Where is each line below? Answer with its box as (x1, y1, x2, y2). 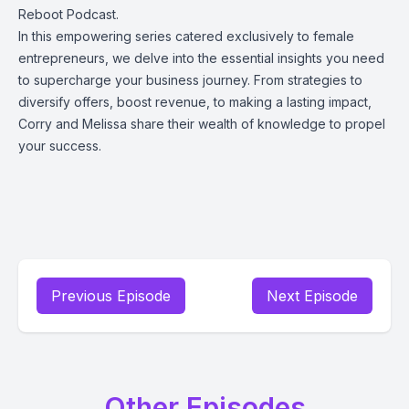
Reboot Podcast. (18, 6, 119, 22)
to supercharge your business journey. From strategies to (18, 72, 362, 88)
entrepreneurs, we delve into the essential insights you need (18, 50, 384, 66)
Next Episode (267, 287, 358, 305)
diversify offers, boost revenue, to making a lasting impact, (18, 94, 372, 110)
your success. (18, 138, 101, 153)
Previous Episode (51, 287, 171, 305)
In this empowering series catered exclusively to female (18, 28, 354, 44)
